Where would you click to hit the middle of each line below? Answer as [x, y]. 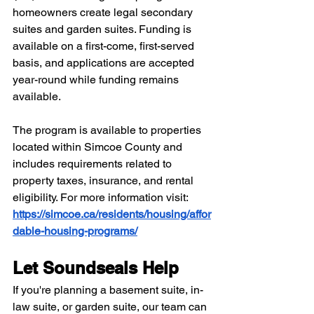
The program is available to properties [108, 130]
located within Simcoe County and [99, 147]
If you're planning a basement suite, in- [108, 290]
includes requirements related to [94, 164]
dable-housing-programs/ [75, 231]
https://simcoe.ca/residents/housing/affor [112, 214]
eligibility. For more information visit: [102, 198]
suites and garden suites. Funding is [103, 29]
